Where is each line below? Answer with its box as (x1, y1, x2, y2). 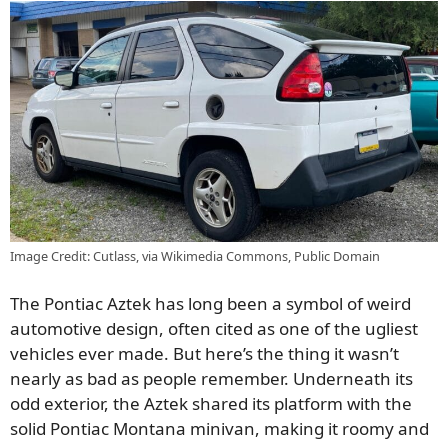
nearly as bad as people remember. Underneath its (10, 367, 413, 391)
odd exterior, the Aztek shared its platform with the (10, 392, 412, 416)
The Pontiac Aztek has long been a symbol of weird (10, 292, 411, 316)
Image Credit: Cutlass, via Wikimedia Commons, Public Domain (10, 246, 380, 265)
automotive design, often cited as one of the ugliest (10, 317, 418, 341)
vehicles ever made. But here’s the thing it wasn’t (10, 342, 399, 366)
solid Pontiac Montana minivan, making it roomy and (10, 417, 429, 441)
